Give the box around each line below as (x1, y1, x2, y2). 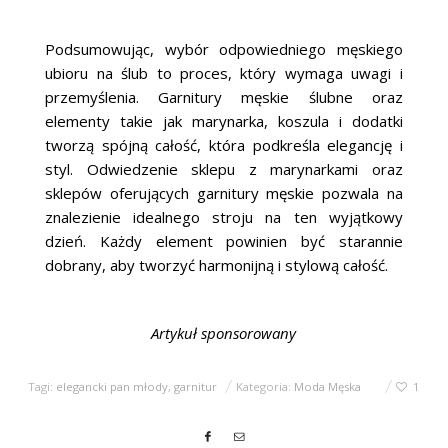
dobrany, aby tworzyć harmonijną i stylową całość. (45, 254, 389, 275)
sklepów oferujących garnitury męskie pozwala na (45, 182, 403, 203)
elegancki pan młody (56, 378, 169, 394)
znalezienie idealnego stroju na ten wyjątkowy (45, 206, 403, 227)
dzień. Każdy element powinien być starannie (45, 230, 403, 251)
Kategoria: (236, 378, 295, 394)
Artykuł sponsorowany (151, 322, 297, 343)
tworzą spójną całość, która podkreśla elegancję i (45, 134, 403, 155)
